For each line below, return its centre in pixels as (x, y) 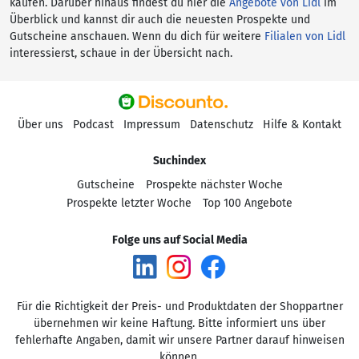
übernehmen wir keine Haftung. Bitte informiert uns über (179, 323)
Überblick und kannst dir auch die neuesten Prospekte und (160, 20)
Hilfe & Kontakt (302, 125)
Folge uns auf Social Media (179, 240)
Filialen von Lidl (305, 36)
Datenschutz (222, 125)
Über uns (40, 125)
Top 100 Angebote (248, 203)
